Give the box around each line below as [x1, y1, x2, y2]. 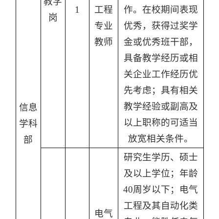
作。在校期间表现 [123, 4, 198, 15]
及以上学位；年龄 [123, 168, 198, 179]
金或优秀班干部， [123, 37, 198, 47]
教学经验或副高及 [123, 101, 198, 112]
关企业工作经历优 [123, 69, 198, 80]
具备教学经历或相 [123, 53, 198, 64]
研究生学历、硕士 [123, 152, 198, 163]
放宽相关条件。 [128, 133, 193, 144]
